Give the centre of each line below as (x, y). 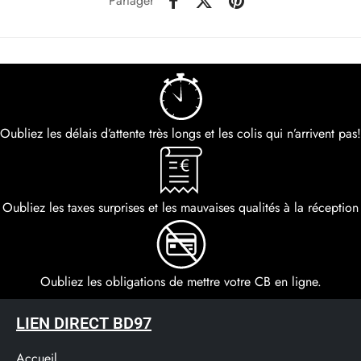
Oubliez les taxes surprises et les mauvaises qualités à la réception (180, 207)
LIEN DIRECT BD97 (84, 323)
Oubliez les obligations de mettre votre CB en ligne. (180, 281)
